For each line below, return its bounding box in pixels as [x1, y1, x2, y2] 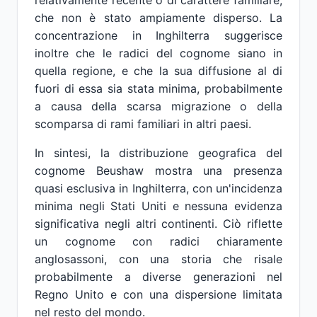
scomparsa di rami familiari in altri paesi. [35, 117, 251, 131]
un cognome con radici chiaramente [35, 234, 282, 248]
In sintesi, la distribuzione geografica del [35, 146, 282, 160]
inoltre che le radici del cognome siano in [35, 46, 282, 60]
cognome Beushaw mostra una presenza [35, 163, 282, 178]
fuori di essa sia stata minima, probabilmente [35, 81, 282, 96]
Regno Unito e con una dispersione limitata [35, 287, 282, 301]
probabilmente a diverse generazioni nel [35, 270, 282, 284]
